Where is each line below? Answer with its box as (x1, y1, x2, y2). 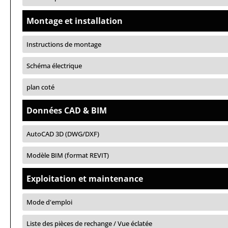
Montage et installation (26, 15, 123, 26)
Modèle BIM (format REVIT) (26, 151, 109, 160)
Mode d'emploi (26, 197, 72, 207)
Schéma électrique (26, 61, 82, 70)
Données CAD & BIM (26, 105, 107, 116)
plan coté (26, 82, 54, 92)
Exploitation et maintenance (26, 173, 143, 184)
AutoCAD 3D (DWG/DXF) (26, 129, 99, 138)
